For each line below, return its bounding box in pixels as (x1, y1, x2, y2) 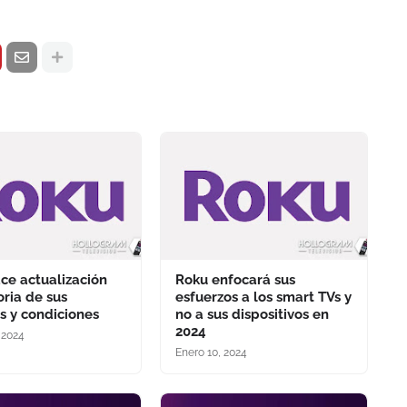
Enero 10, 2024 (174, 346, 247, 359)
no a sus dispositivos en (174, 306, 329, 323)
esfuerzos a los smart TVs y (174, 289, 352, 305)
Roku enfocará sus (174, 272, 295, 288)
